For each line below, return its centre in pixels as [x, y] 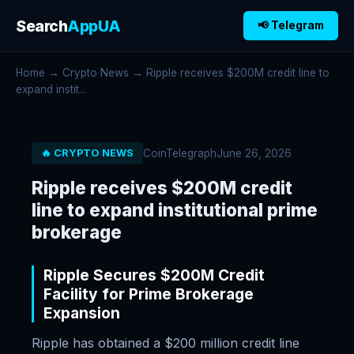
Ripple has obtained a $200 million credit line [166, 343]
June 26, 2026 [254, 153]
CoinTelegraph [180, 153]
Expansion [82, 313]
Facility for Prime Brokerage [149, 294]
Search [41, 26]
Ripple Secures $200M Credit [154, 275]
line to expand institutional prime [175, 210]
